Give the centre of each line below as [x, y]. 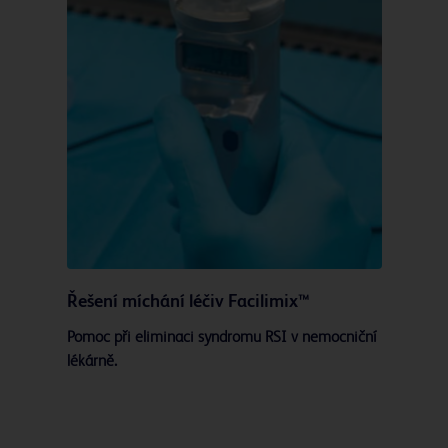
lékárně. [91, 362]
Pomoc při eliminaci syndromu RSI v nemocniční [221, 338]
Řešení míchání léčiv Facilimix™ [188, 302]
